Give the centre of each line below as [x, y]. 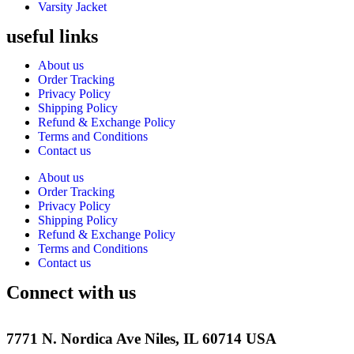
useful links [52, 36]
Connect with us [71, 292]
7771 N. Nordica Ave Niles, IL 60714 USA [141, 339]
